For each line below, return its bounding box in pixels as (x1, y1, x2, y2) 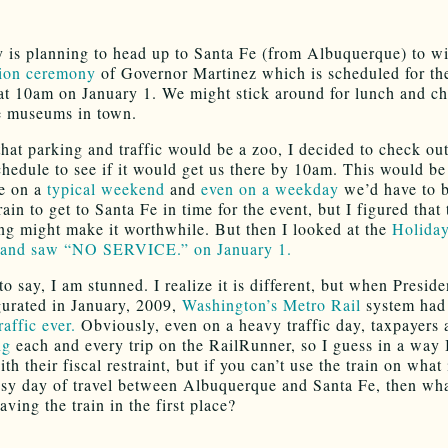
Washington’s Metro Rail (182, 293, 361, 315)
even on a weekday (201, 177, 339, 199)
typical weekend (47, 177, 165, 199)
